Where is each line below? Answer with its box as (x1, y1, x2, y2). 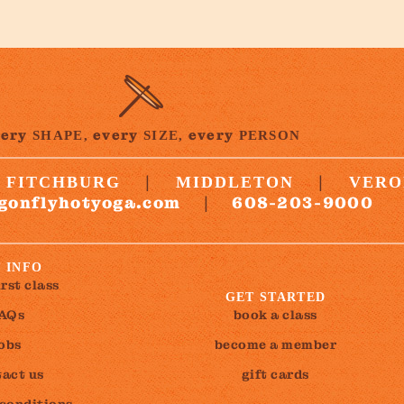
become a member (214, 336, 337, 353)
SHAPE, (27, 128, 94, 142)
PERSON (234, 128, 301, 142)
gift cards (241, 366, 309, 382)
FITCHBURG (6, 173, 122, 191)
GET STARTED (225, 290, 326, 304)
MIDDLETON (176, 173, 295, 191)
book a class (233, 307, 317, 323)
